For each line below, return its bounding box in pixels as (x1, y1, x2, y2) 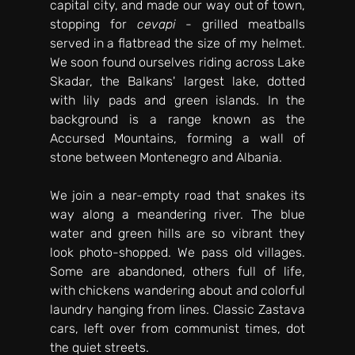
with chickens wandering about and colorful (49, 282, 306, 298)
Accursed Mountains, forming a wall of (49, 130, 306, 146)
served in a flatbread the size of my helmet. (49, 35, 306, 51)
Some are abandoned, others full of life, (49, 263, 306, 279)
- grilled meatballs (175, 16, 306, 32)
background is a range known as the (49, 111, 306, 127)
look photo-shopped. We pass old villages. (49, 244, 306, 260)
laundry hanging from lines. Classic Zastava (49, 301, 306, 317)
